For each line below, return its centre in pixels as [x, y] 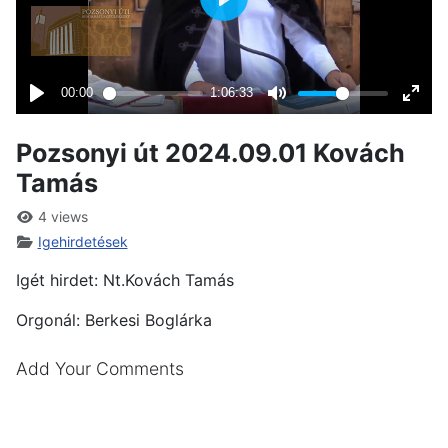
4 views [60, 216]
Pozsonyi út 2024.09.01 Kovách [210, 152]
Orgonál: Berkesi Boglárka [114, 319]
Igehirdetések [82, 241]
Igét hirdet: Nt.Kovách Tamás [125, 279]
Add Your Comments [100, 368]
